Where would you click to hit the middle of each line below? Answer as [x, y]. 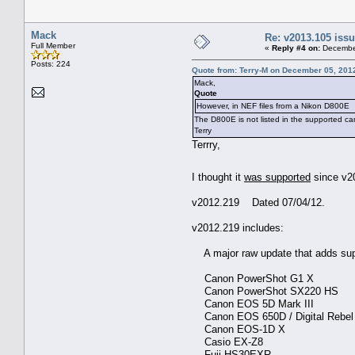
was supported [277, 177]
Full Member [53, 45]
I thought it [218, 177]
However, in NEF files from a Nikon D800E [273, 105]
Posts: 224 [51, 63]
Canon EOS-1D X [239, 329]
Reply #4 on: [296, 48]
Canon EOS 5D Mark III [253, 303]
